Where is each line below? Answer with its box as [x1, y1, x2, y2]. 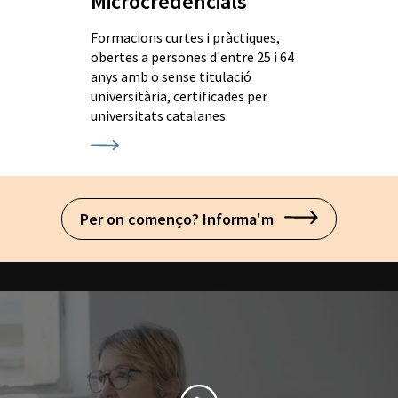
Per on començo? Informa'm [80, 208, 285, 229]
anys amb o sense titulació [90, 67, 251, 85]
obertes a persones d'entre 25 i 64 [90, 47, 294, 66]
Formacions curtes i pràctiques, [90, 28, 280, 46]
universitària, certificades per [90, 86, 267, 105]
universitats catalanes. [90, 106, 231, 124]
